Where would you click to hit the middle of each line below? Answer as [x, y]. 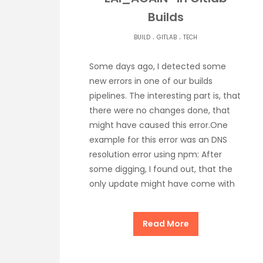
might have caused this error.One [159, 125]
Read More [166, 224]
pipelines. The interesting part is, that [165, 96]
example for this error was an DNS [158, 140]
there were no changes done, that [160, 111]
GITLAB [167, 38]
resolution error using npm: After [156, 155]
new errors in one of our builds [151, 81]
